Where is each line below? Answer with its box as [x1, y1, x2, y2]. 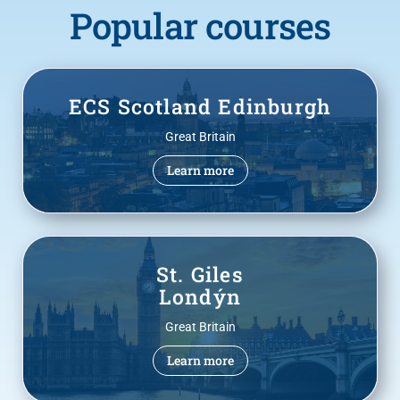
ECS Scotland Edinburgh [68, 92, 332, 120]
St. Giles [156, 260, 244, 287]
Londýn [158, 282, 242, 310]
